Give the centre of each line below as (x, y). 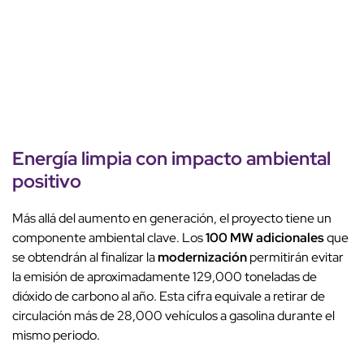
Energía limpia (72, 158)
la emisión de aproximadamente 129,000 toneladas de (165, 277)
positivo (47, 181)
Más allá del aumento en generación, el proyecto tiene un (172, 219)
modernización (202, 258)
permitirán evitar (295, 258)
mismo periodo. (56, 336)
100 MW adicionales (265, 238)
